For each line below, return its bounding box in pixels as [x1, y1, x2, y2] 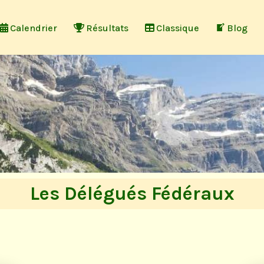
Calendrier [10, 22, 57, 34]
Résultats [86, 22, 128, 34]
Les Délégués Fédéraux [29, 183, 235, 205]
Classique [156, 22, 199, 34]
